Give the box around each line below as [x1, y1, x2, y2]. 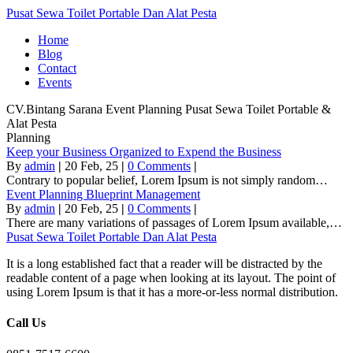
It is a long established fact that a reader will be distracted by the [6, 257, 322, 270]
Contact [38, 61, 76, 75]
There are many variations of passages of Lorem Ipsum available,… [6, 216, 342, 229]
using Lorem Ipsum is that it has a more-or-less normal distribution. [6, 285, 338, 299]
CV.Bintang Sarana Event [6, 102, 138, 116]
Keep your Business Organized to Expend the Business [6, 145, 281, 158]
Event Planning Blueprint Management [6, 188, 200, 201]
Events [38, 76, 72, 89]
